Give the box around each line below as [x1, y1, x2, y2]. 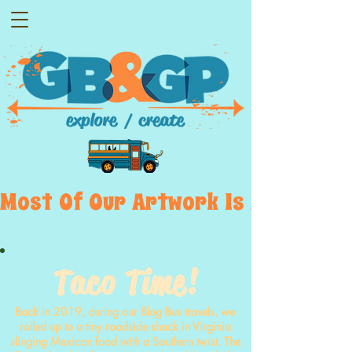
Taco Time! [53, 262, 199, 304]
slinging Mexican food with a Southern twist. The [9, 334, 240, 349]
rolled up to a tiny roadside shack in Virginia [19, 319, 231, 334]
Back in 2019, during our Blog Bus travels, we [15, 304, 235, 319]
